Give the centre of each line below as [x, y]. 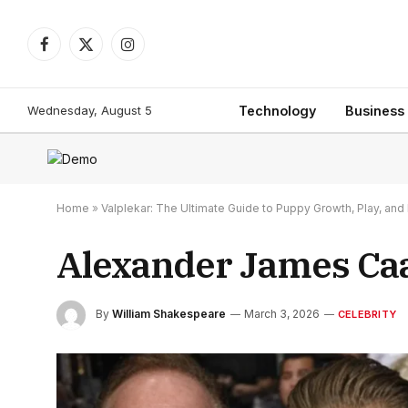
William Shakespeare [169, 314]
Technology [277, 110]
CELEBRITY [367, 315]
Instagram [155, 52]
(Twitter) [110, 71]
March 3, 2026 [282, 314]
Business [374, 110]
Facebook [74, 52]
